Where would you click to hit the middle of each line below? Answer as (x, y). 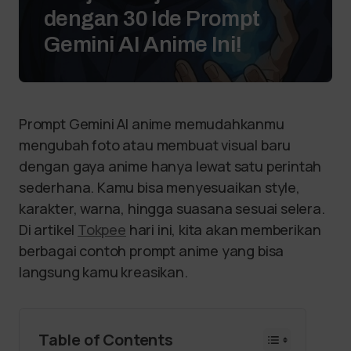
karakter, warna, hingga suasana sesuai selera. (172, 208)
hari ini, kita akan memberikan (223, 230)
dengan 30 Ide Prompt (152, 18)
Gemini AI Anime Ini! (143, 44)
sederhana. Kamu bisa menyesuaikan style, (159, 187)
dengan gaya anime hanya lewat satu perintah (170, 166)
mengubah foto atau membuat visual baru (155, 145)
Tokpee (102, 230)
